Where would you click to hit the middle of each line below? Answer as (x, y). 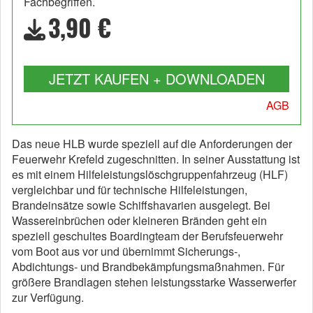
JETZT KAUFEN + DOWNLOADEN (156, 78)
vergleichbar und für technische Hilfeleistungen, (130, 189)
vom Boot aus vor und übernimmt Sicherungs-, (126, 251)
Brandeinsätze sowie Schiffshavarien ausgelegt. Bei (141, 205)
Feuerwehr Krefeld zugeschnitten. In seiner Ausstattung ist (156, 159)
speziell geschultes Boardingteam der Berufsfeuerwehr (147, 235)
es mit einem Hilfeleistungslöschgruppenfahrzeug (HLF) (150, 174)
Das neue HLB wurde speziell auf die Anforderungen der (152, 143)
